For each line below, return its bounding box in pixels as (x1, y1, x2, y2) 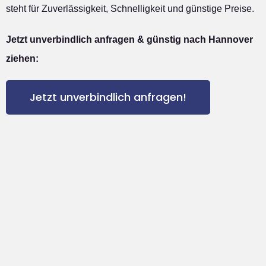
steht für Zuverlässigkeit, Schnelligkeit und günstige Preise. (6, 4, 254, 14)
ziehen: (6, 53, 39, 64)
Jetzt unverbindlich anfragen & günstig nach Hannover (6, 34, 253, 45)
